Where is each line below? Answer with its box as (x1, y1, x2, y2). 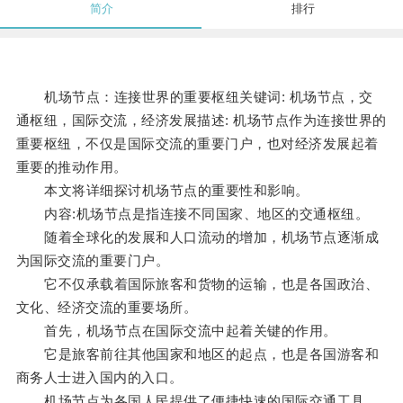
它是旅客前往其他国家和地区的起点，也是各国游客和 (15, 346, 380, 363)
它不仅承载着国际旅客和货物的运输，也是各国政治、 (15, 276, 380, 292)
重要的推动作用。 (15, 159, 128, 175)
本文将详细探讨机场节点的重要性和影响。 (15, 183, 309, 199)
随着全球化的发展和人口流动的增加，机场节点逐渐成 (15, 229, 380, 246)
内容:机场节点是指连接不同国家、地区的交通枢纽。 (15, 206, 370, 222)
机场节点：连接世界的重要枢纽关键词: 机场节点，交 (15, 89, 373, 105)
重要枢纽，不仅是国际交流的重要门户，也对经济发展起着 (15, 136, 379, 152)
